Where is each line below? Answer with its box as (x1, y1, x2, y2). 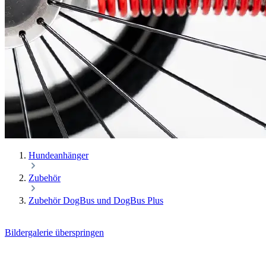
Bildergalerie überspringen (5, 227, 104, 238)
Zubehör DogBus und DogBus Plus (28, 195, 163, 206)
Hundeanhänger (28, 150, 88, 161)
